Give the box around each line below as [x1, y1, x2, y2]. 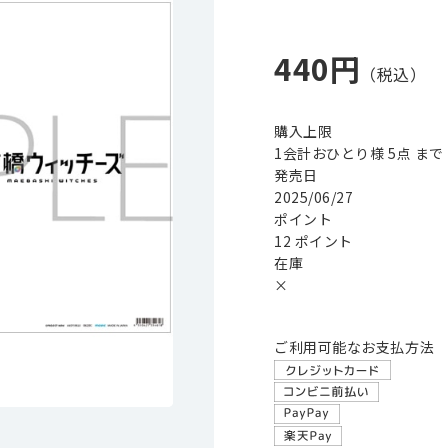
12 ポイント [274, 231, 353, 251]
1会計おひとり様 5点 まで [274, 143, 444, 163]
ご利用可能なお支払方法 [274, 337, 435, 357]
